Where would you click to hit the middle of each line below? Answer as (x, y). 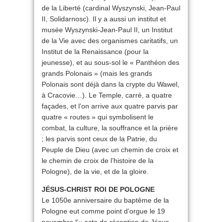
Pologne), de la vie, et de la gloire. (95, 172)
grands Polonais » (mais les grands (97, 74)
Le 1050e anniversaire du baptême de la (105, 200)
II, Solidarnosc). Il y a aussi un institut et (104, 19)
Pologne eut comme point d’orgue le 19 (103, 211)
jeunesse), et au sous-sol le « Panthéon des (111, 63)
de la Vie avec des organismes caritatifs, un (110, 41)
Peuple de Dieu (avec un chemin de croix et (110, 150)
